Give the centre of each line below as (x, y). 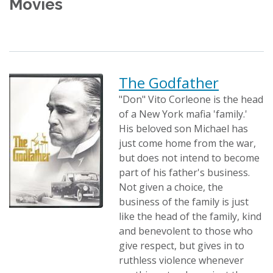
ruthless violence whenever (181, 260)
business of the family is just (184, 202)
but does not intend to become (189, 158)
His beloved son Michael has (183, 129)
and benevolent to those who (186, 231)
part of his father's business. (184, 172)
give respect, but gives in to (182, 246)
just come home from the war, (187, 143)
